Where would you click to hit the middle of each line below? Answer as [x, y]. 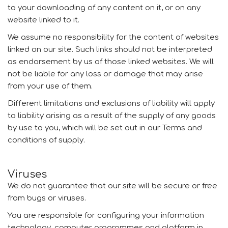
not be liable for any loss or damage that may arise [105, 74]
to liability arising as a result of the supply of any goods [112, 116]
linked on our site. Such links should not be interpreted [110, 50]
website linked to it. [44, 20]
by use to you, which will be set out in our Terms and [105, 128]
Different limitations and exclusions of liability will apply [111, 104]
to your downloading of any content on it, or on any [104, 8]
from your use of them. [50, 86]
